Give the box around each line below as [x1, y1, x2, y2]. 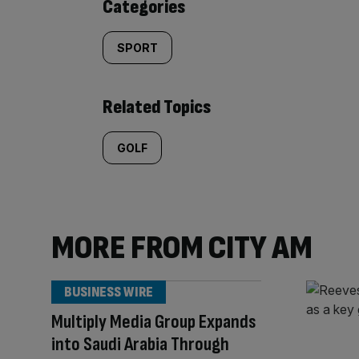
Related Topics [103, 95, 211, 119]
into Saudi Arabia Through [51, 332, 229, 356]
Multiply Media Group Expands [51, 309, 256, 333]
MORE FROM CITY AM [51, 227, 313, 268]
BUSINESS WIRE [64, 283, 153, 301]
